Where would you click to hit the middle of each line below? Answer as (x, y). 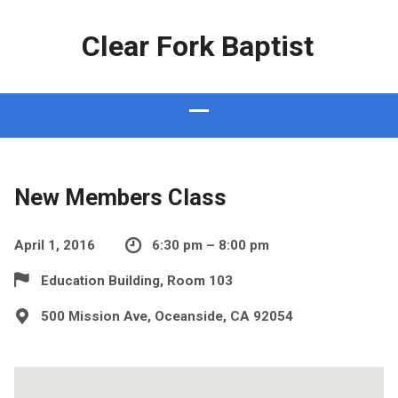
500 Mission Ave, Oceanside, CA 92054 (167, 316)
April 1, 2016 (54, 245)
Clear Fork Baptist (197, 46)
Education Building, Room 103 (136, 281)
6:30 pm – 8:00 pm (210, 245)
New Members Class (120, 197)
